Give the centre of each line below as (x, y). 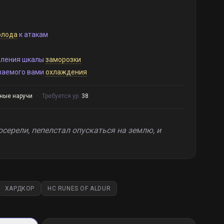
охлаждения (66, 72)
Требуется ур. (61, 96)
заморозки (63, 59)
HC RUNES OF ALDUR (79, 188)
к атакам (32, 34)
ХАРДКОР (20, 188)
